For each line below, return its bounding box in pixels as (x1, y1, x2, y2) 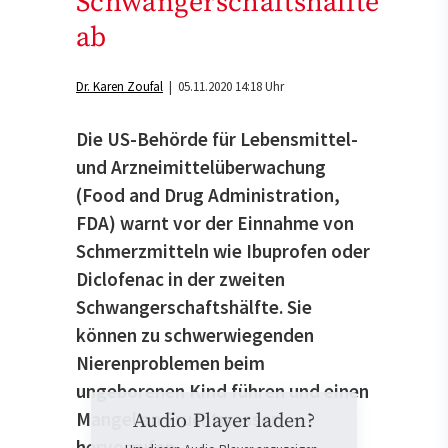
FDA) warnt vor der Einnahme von (76, 210, 354, 235)
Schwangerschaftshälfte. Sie (76, 294, 312, 319)
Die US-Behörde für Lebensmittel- (76, 126, 358, 151)
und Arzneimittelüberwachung (76, 154, 326, 179)
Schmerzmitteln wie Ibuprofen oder (76, 238, 370, 263)
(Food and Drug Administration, (76, 182, 340, 207)
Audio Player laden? (133, 409, 315, 435)
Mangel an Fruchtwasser (76, 406, 278, 431)
